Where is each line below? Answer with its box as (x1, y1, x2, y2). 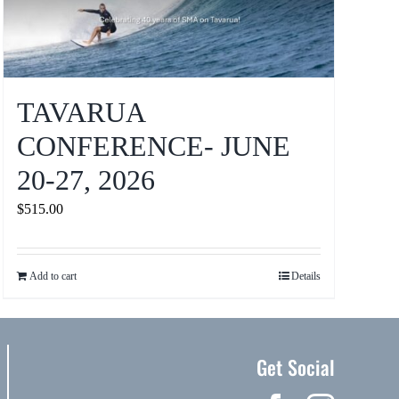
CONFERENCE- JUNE (16, 129, 290, 162)
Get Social (256, 353, 336, 382)
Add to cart (28, 269, 77, 282)
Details (290, 269, 321, 282)
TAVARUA (16, 95, 144, 128)
